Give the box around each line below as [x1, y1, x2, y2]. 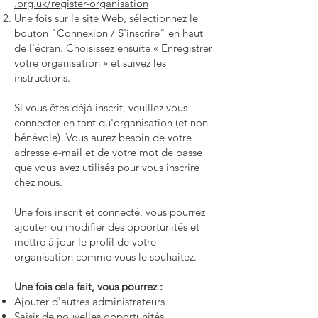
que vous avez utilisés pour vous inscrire [14, 160, 199, 174]
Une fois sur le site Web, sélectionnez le [14, 11, 198, 25]
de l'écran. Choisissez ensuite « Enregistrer [14, 41, 212, 55]
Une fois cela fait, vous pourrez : [14, 280, 163, 293]
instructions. [14, 71, 70, 84]
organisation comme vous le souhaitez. [14, 250, 197, 263]
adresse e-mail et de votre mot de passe [14, 146, 202, 159]
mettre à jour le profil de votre [14, 235, 156, 248]
